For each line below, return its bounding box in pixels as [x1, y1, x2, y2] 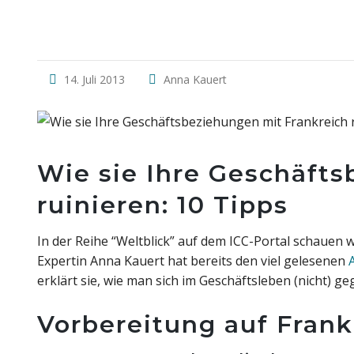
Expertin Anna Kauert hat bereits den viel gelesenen [37, 252, 348, 269]
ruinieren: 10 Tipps [37, 190, 288, 220]
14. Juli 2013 [64, 72, 125, 87]
